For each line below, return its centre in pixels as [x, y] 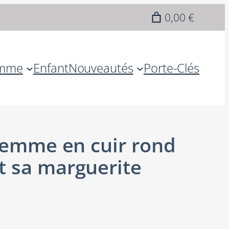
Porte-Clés [171, 68]
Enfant [51, 68]
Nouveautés [101, 68]
